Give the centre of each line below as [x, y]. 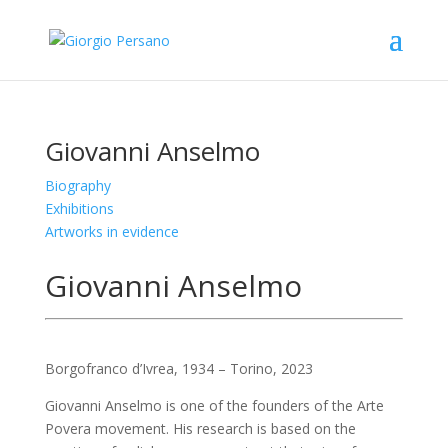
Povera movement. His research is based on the [200, 428]
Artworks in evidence [111, 231]
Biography [77, 185]
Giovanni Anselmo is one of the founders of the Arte [214, 405]
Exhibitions [79, 208]
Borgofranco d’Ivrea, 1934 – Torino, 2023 [178, 368]
